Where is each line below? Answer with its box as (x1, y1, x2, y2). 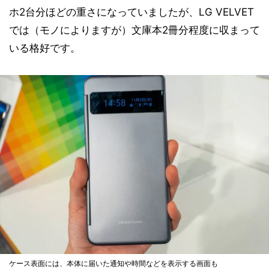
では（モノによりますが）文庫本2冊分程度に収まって (9, 23, 260, 36)
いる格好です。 (9, 41, 80, 54)
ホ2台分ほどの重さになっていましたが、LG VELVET (9, 5, 254, 18)
